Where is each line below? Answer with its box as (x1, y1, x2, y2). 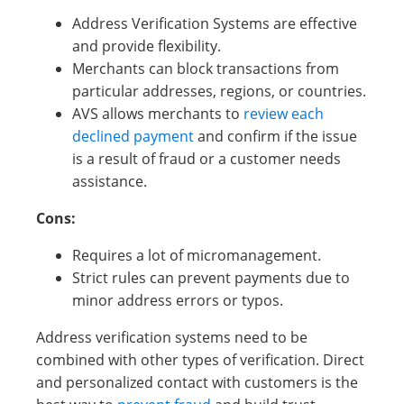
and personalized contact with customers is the (36, 372, 358, 392)
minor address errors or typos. (72, 290, 283, 310)
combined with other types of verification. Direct (36, 350, 364, 370)
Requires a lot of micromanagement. (72, 245, 321, 265)
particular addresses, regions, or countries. (72, 81, 366, 101)
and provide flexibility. (72, 36, 221, 56)
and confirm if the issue (194, 126, 357, 146)
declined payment (72, 126, 194, 146)
